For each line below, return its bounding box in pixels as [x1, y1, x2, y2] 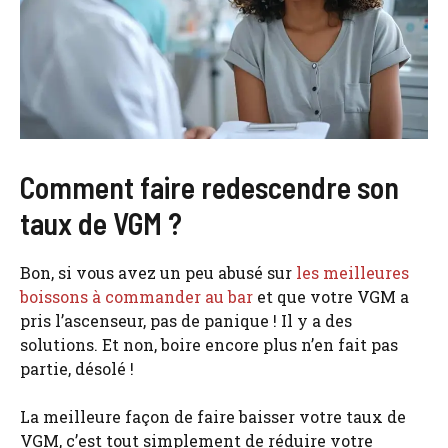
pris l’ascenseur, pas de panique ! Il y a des [20, 310, 352, 332]
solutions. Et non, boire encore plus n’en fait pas [20, 334, 398, 356]
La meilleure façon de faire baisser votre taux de [20, 406, 406, 428]
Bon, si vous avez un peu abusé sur [20, 262, 296, 284]
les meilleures [296, 262, 409, 284]
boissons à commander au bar [20, 286, 253, 308]
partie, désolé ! [20, 358, 134, 380]
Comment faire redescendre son [20, 169, 399, 206]
